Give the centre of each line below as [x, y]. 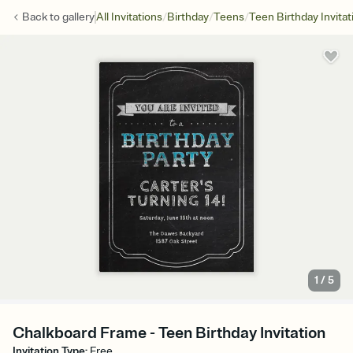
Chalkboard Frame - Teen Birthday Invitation [169, 333]
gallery [78, 17]
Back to [42, 17]
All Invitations [129, 17]
